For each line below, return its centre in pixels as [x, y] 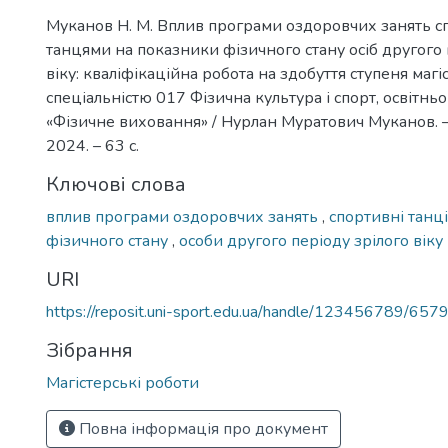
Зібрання [89, 350]
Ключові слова [116, 184]
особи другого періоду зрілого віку [311, 241]
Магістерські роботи [122, 383]
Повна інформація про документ [201, 429]
